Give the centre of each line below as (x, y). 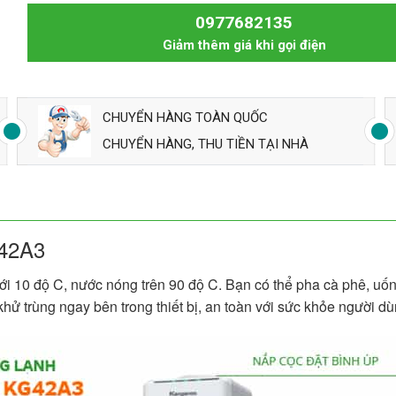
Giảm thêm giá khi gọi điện (244, 45)
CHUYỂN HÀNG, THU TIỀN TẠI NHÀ (205, 145)
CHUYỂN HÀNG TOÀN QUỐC (185, 118)
